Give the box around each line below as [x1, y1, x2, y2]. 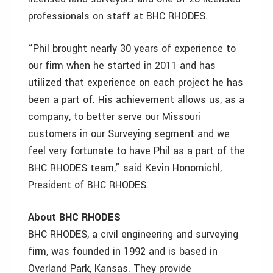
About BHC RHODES [28, 210, 121, 224]
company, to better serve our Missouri [28, 110, 200, 124]
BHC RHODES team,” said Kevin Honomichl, [28, 161, 222, 175]
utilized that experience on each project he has [28, 76, 243, 90]
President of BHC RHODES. [28, 178, 149, 192]
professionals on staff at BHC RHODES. [28, 9, 208, 23]
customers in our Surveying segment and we [28, 127, 230, 141]
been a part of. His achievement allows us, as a [28, 93, 244, 107]
